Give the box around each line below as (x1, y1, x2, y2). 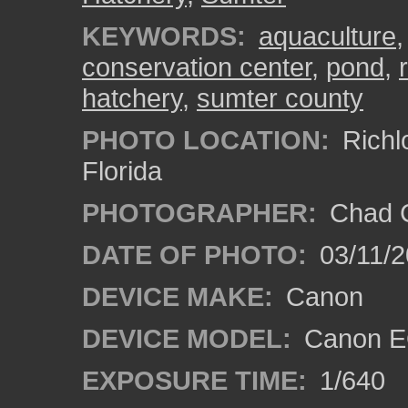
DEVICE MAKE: (82, 281, 273, 311)
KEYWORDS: (82, 21, 246, 51)
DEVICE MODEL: (82, 323, 291, 353)
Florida (82, 156, 162, 186)
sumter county (197, 83, 363, 113)
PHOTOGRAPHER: (82, 198, 317, 228)
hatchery (82, 83, 182, 113)
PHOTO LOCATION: (82, 125, 330, 155)
